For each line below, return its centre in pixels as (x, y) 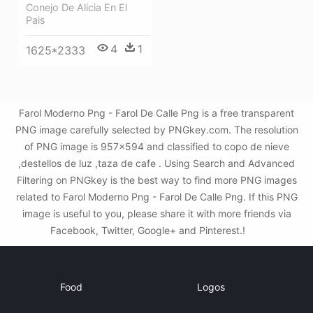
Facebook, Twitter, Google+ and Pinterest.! (149, 230)
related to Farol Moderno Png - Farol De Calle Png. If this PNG (156, 197)
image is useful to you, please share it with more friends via (156, 213)
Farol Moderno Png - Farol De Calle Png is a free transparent (156, 113)
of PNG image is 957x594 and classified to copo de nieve (156, 146)
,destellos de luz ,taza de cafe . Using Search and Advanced (156, 163)
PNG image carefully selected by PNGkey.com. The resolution (156, 130)
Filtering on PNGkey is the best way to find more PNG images (156, 180)
